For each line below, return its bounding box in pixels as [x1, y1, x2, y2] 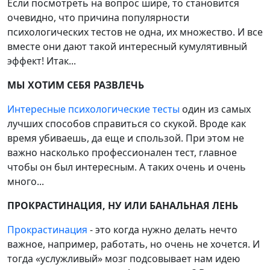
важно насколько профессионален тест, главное [7, 146, 237, 160]
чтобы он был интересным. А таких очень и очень [7, 160, 246, 174]
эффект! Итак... [7, 54, 76, 68]
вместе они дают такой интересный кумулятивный [7, 40, 247, 54]
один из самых [180, 102, 251, 116]
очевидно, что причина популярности [7, 11, 189, 25]
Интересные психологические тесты [7, 102, 180, 116]
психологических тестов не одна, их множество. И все [7, 25, 263, 39]
